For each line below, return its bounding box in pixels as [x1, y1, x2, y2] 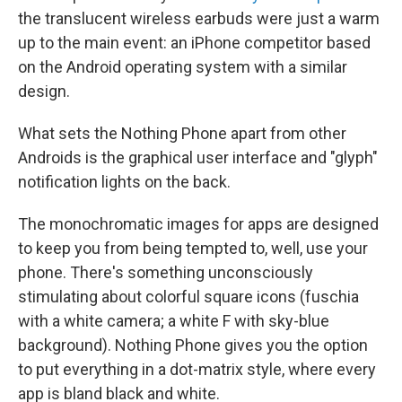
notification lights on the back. [18, 172, 231, 191]
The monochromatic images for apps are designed [18, 214, 379, 233]
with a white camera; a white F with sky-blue [18, 311, 329, 330]
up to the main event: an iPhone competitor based [18, 33, 371, 52]
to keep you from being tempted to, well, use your [18, 239, 368, 258]
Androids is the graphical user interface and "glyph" [18, 148, 378, 167]
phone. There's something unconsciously [18, 263, 313, 282]
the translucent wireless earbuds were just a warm [18, 9, 380, 28]
